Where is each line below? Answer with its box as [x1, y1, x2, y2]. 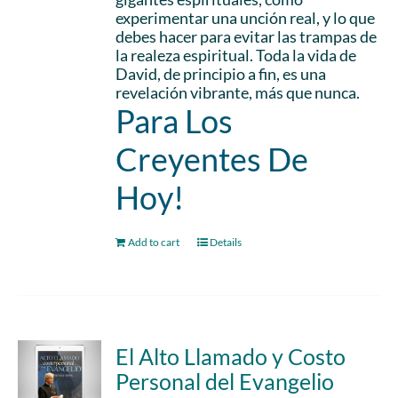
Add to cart [128, 235, 180, 249]
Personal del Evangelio [115, 368, 335, 394]
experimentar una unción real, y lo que [115, 8, 376, 28]
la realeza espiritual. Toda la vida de [115, 45, 357, 65]
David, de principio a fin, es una [115, 64, 327, 84]
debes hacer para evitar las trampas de [115, 27, 378, 46]
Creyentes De [115, 139, 309, 179]
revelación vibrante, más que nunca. [115, 83, 361, 102]
